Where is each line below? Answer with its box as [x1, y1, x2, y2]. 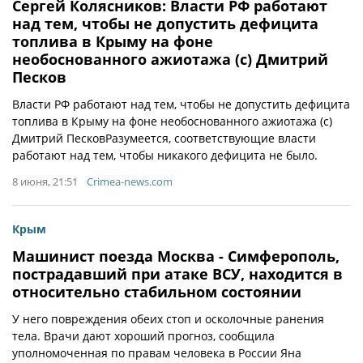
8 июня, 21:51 [12, 174, 78, 189]
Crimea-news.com [87, 174, 173, 189]
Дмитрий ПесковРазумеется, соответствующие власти [12, 130, 316, 146]
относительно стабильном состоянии [12, 282, 301, 301]
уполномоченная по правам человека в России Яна [12, 345, 301, 361]
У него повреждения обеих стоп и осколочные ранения [12, 311, 324, 327]
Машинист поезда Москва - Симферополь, [12, 246, 340, 266]
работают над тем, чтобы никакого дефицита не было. [12, 147, 318, 163]
